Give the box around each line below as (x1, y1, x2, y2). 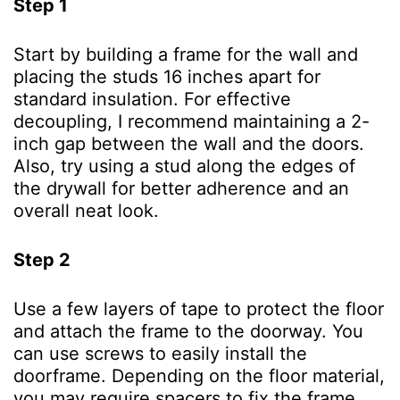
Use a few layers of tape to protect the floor (13, 297, 384, 320)
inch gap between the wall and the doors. (13, 132, 364, 154)
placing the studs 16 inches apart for (13, 65, 321, 87)
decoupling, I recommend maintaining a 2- (13, 110, 370, 132)
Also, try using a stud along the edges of (13, 154, 355, 177)
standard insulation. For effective (13, 87, 291, 110)
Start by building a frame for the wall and (13, 43, 358, 65)
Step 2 (13, 248, 71, 271)
